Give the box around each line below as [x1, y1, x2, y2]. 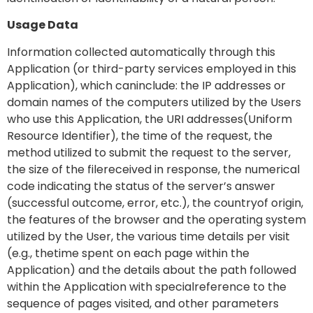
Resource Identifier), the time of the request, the [7, 127, 272, 144]
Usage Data [7, 17, 78, 34]
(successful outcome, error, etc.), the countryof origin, [7, 194, 303, 211]
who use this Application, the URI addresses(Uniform [7, 110, 292, 127]
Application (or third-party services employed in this [7, 60, 296, 77]
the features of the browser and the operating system [7, 211, 306, 228]
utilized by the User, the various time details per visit [7, 228, 290, 245]
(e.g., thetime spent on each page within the [7, 245, 249, 261]
